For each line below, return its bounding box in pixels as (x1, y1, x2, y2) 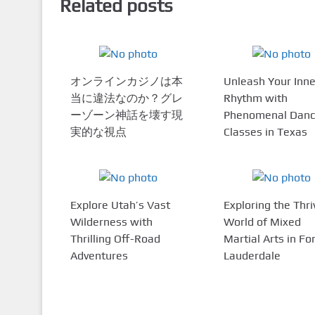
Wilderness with (70, 215, 153, 229)
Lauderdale (223, 249, 281, 263)
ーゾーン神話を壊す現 (70, 108, 183, 122)
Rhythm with (223, 91, 288, 105)
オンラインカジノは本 (70, 75, 183, 89)
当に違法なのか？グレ (70, 91, 183, 105)
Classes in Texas (223, 125, 307, 139)
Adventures (70, 249, 128, 263)
